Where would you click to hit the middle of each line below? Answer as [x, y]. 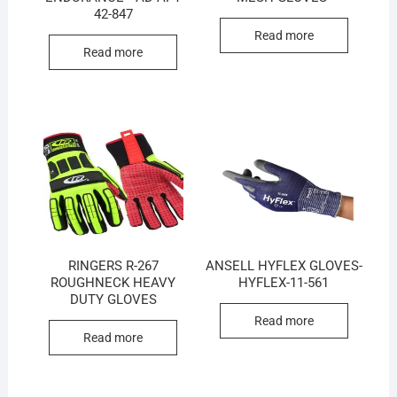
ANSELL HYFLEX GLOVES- [284, 266]
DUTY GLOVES [113, 300]
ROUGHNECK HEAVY [113, 283]
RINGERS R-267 [113, 266]
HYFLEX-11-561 [284, 283]
